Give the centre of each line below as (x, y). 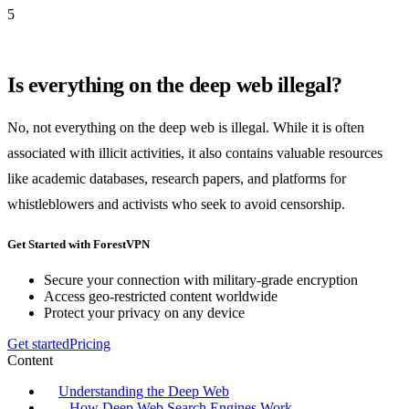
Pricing (90, 344)
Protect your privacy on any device (144, 313)
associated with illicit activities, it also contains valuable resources (195, 152)
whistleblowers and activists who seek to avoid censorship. (176, 204)
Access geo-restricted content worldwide (161, 297)
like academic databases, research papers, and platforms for (177, 178)
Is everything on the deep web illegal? (175, 84)
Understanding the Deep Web (144, 392)
